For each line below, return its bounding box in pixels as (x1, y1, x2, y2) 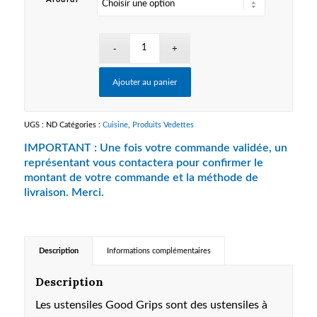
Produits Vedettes (132, 120, 194, 129)
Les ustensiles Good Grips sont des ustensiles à (35, 299, 267, 311)
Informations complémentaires (106, 246, 211, 255)
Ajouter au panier (113, 77, 178, 86)
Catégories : (59, 120, 103, 129)
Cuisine (102, 120, 128, 129)
